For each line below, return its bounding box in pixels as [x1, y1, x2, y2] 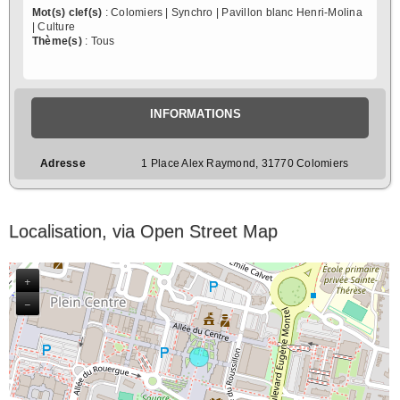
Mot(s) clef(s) [32, 5, 103, 19]
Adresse [40, 156, 86, 170]
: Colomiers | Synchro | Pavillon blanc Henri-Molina [102, 5, 362, 19]
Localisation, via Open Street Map [9, 221, 278, 241]
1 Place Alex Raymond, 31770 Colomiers [141, 156, 349, 170]
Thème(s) [32, 34, 82, 47]
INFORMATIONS [150, 106, 241, 121]
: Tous [81, 34, 115, 47]
